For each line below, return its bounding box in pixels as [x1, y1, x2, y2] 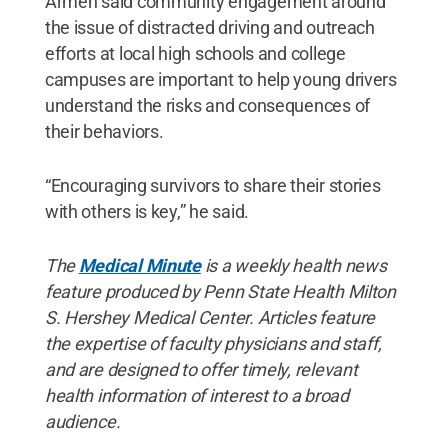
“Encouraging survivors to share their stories [44, 174, 381, 196]
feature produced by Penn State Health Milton [44, 280, 396, 302]
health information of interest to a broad [44, 384, 349, 406]
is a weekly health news [200, 254, 387, 276]
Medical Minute [78, 254, 201, 276]
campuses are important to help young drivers [44, 68, 397, 90]
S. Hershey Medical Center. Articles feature [44, 306, 376, 328]
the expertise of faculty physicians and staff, [44, 332, 382, 354]
